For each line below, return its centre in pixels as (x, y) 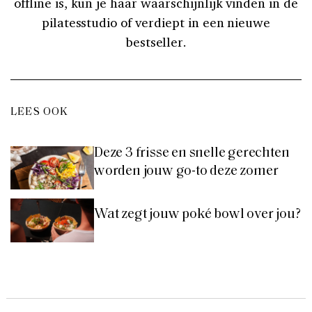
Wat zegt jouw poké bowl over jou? (197, 215)
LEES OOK (40, 112)
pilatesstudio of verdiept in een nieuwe (156, 22)
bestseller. (156, 41)
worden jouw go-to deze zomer (186, 171)
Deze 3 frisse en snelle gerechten (192, 153)
